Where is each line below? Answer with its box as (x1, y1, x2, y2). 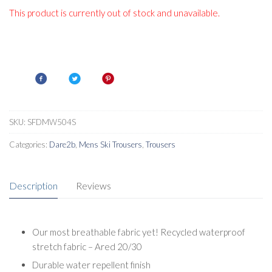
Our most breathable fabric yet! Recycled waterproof (32, 226, 245, 238)
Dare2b (49, 139, 75, 149)
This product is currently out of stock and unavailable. (9, 7, 220, 19)
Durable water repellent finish (32, 259, 151, 271)
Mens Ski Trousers (79, 139, 142, 149)
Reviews (76, 179, 111, 191)
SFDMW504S (27, 117, 76, 127)
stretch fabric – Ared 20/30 (32, 241, 142, 253)
